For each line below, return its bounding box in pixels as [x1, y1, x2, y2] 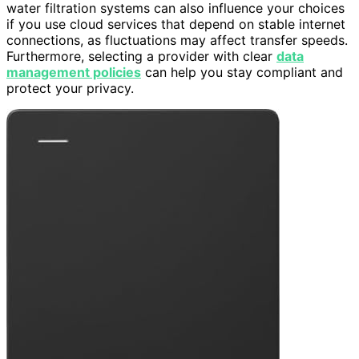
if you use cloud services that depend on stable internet [6, 15, 345, 32]
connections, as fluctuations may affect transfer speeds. [6, 31, 348, 48]
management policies [6, 63, 141, 80]
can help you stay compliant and [141, 63, 343, 80]
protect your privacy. [6, 79, 134, 96]
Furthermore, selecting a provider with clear [6, 47, 276, 64]
